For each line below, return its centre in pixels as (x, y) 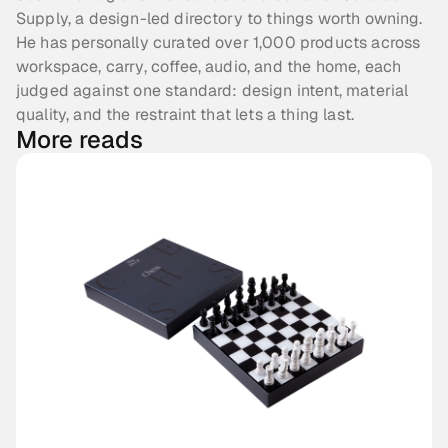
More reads (79, 140)
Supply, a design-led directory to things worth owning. (219, 19)
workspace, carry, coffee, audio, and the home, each (209, 67)
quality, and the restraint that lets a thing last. (185, 115)
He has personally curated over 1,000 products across (218, 43)
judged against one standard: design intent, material (212, 91)
